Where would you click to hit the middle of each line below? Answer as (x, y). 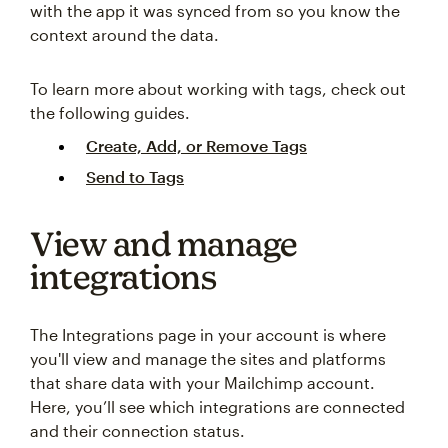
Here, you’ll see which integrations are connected (217, 406)
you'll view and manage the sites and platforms (208, 358)
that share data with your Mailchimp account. (202, 382)
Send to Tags (135, 176)
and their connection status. (137, 430)
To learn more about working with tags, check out (218, 88)
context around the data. (124, 34)
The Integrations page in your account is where (208, 334)
